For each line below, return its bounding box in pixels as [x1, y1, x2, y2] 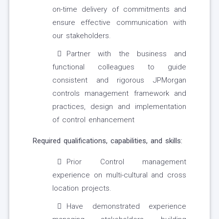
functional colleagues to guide [52, 63, 186, 72]
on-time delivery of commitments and [52, 5, 186, 14]
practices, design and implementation [52, 102, 186, 111]
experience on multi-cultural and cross [52, 171, 186, 180]
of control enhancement [52, 115, 134, 125]
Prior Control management [66, 157, 186, 167]
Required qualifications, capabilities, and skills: [33, 136, 182, 146]
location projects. [52, 184, 111, 193]
